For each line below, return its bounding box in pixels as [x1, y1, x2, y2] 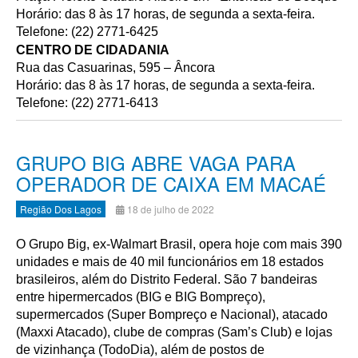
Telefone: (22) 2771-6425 [16, 25, 158, 38]
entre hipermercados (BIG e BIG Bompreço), [16, 290, 265, 304]
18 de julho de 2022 [127, 202, 214, 216]
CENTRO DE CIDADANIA [16, 43, 169, 57]
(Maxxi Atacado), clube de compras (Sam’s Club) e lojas [16, 325, 332, 339]
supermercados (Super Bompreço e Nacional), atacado [16, 308, 328, 321]
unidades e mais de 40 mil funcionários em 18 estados [16, 255, 324, 268]
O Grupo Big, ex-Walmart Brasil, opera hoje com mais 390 [16, 237, 342, 251]
